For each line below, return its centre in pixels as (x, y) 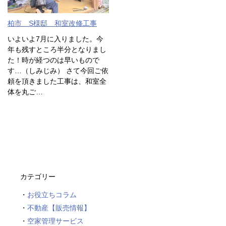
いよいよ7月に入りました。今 (55, 39)
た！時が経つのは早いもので (53, 60)
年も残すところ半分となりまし (57, 49)
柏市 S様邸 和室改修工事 (52, 23)
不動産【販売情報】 (59, 208)
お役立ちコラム (52, 194)
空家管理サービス (55, 221)
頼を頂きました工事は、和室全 (57, 81)
